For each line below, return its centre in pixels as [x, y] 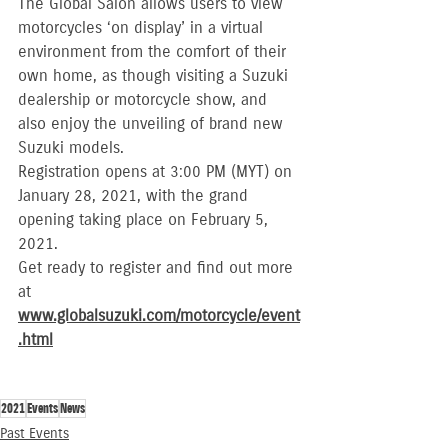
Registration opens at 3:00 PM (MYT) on [157, 171]
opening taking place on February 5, [145, 219]
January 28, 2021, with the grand [135, 195]
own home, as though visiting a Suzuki [155, 75]
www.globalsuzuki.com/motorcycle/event [159, 315]
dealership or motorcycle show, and [145, 99]
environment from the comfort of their [154, 51]
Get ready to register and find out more [158, 267]
